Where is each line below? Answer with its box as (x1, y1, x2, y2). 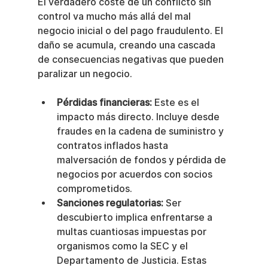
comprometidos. (56, 182, 132, 194)
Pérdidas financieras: (56, 96, 152, 108)
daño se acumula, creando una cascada (37, 39, 218, 51)
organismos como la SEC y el (56, 240, 190, 252)
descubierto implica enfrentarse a (56, 211, 215, 223)
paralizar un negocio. (37, 68, 132, 80)
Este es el (151, 96, 202, 108)
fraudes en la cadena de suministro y (56, 125, 226, 137)
